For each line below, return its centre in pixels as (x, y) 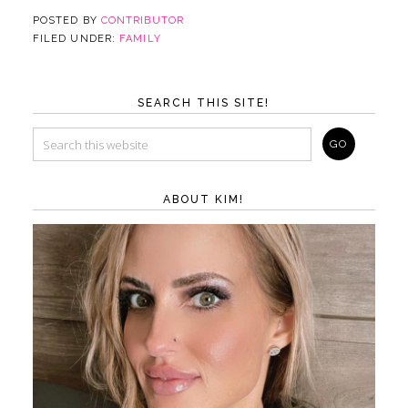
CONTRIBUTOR (142, 21)
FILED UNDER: (76, 39)
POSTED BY (66, 21)
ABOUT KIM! (204, 200)
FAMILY (140, 39)
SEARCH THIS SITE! (204, 103)
